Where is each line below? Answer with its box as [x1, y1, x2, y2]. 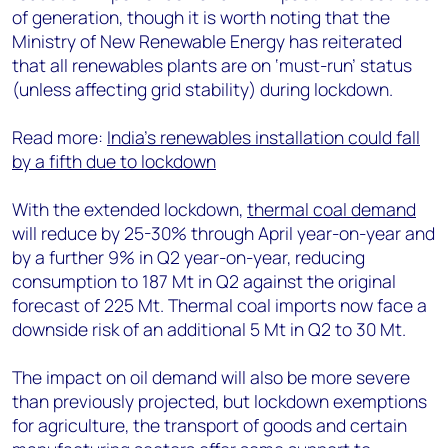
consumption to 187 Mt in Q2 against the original [12, 269, 396, 293]
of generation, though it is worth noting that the [12, 5, 390, 29]
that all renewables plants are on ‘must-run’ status [12, 53, 412, 77]
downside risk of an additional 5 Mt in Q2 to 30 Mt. [12, 317, 406, 341]
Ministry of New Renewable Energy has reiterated [12, 29, 402, 53]
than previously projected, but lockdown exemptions [12, 389, 427, 413]
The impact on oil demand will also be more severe [12, 365, 410, 389]
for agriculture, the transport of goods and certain [12, 413, 407, 437]
